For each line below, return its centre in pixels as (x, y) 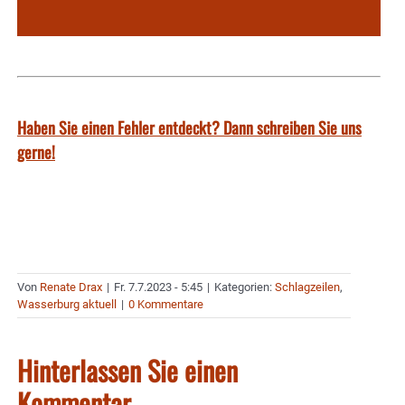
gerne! (36, 151)
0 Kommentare (166, 304)
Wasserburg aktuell (67, 304)
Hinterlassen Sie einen (127, 370)
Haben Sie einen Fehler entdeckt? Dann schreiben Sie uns (189, 127)
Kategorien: (245, 287)
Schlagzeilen (307, 287)
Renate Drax (71, 287)
